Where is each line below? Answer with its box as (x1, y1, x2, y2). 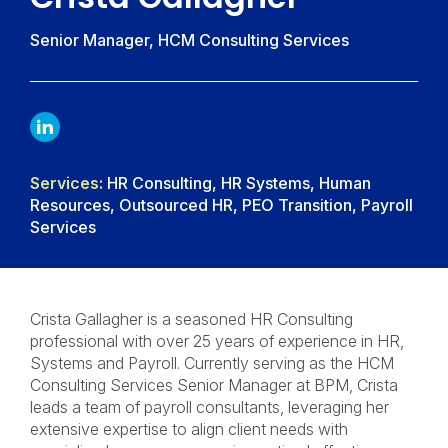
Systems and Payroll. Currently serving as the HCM (30, 353, 394, 373)
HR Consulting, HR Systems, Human (103, 173, 371, 193)
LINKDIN (53, 116, 122, 137)
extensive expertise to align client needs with (30, 419, 348, 439)
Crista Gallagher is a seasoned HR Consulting (30, 309, 353, 329)
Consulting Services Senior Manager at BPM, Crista (30, 375, 398, 395)
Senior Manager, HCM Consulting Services (30, 30, 349, 50)
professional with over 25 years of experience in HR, (30, 331, 404, 351)
